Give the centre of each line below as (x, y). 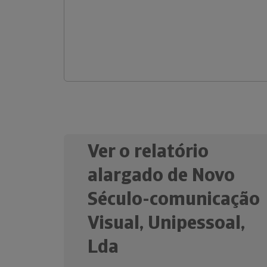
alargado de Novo (161, 175)
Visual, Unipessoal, (166, 222)
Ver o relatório (148, 151)
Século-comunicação (174, 198)
